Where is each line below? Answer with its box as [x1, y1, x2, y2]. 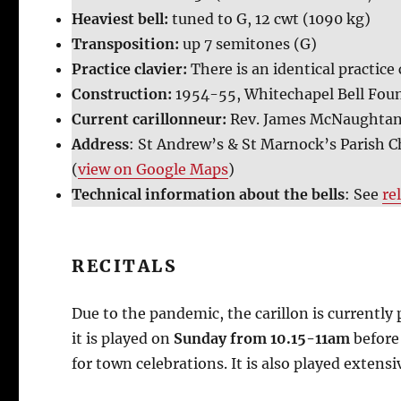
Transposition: [72, 35, 183, 53]
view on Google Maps [78, 160, 229, 178]
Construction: [72, 85, 176, 103]
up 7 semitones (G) [183, 35, 318, 53]
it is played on [72, 329, 175, 347]
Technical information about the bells [72, 185, 346, 203]
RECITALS [72, 255, 178, 277]
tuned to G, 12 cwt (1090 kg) [172, 10, 371, 28]
